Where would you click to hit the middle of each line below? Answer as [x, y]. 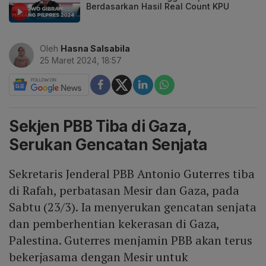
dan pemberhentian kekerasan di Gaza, [114, 224]
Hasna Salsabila [95, 49]
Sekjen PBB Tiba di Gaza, [100, 126]
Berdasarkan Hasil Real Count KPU [158, 7]
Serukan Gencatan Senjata [108, 145]
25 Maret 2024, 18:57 [81, 61]
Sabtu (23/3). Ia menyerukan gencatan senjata [133, 207]
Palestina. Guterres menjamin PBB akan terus [131, 240]
